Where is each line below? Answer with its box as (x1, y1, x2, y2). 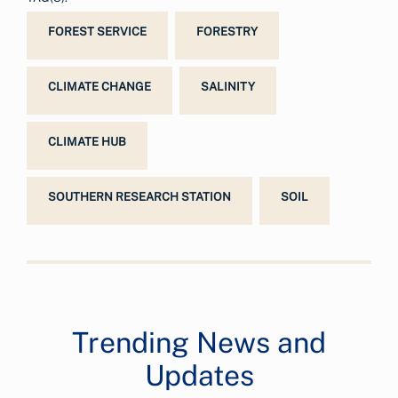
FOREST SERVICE (48, 25, 147, 38)
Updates (144, 359, 254, 392)
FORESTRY (196, 25, 258, 38)
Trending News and (72, 326, 326, 359)
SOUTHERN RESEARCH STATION (48, 190, 231, 203)
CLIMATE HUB (48, 135, 126, 148)
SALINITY (201, 80, 255, 93)
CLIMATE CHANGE (48, 80, 151, 93)
